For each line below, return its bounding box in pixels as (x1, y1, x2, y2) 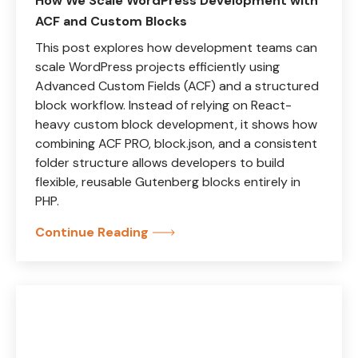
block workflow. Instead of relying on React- (35, 97, 292, 113)
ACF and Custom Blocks (35, 13, 187, 30)
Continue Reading (35, 224, 149, 241)
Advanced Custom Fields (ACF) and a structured (35, 78, 319, 94)
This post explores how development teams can (35, 39, 317, 56)
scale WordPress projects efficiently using (35, 58, 280, 75)
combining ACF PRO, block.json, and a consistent (35, 135, 317, 152)
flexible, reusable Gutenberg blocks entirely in (35, 173, 300, 190)
